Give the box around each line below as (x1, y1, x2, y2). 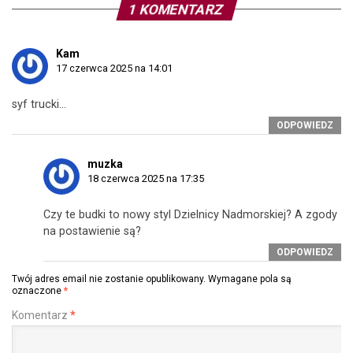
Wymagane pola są (208, 273, 292, 284)
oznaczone (12, 284, 64, 296)
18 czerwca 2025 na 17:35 (87, 172, 204, 184)
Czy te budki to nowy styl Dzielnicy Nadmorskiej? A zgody (43, 207, 337, 221)
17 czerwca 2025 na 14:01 (56, 61, 173, 74)
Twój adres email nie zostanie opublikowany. (12, 273, 206, 284)
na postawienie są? (43, 224, 141, 238)
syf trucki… (12, 97, 66, 111)
